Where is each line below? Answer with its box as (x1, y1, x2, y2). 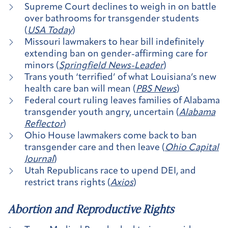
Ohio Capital (165, 142, 219, 153)
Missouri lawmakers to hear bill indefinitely (24, 37, 204, 47)
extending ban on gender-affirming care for (24, 49, 208, 59)
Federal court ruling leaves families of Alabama (24, 96, 220, 106)
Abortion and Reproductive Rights (8, 201, 174, 217)
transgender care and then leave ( (24, 142, 165, 153)
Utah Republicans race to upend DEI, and (24, 166, 196, 176)
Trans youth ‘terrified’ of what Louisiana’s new (24, 72, 216, 82)
